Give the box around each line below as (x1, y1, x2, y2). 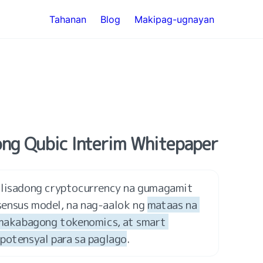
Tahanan (49, 13, 86, 25)
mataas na (147, 197, 197, 213)
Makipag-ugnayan (134, 13, 214, 25)
